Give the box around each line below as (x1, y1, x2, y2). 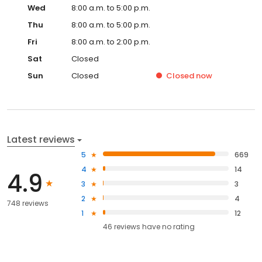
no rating (162, 222, 195, 232)
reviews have (114, 222, 161, 232)
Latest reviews (7, 133, 75, 147)
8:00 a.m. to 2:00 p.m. (71, 36, 150, 48)
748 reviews (7, 198, 49, 208)
